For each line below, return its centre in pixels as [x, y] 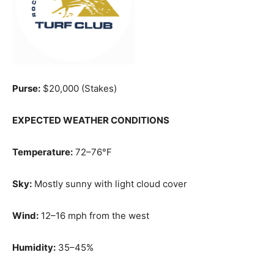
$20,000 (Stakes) [79, 88]
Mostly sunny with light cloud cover [109, 184]
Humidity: [34, 247]
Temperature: [43, 152]
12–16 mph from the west [94, 216]
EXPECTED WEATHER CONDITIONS [91, 120]
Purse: [26, 88]
